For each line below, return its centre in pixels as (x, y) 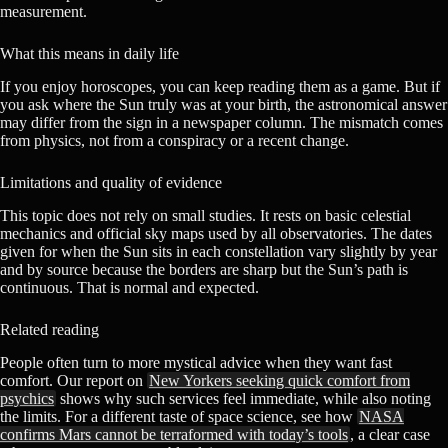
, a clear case (390, 434)
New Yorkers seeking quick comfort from (279, 380)
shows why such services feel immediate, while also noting (243, 398)
